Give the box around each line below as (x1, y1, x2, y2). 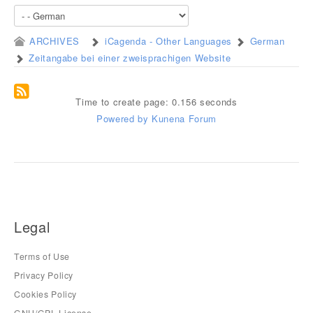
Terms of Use (14, 250, 70, 263)
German (249, 34, 285, 48)
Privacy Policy (14, 269, 74, 282)
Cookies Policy (14, 288, 78, 301)
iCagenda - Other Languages (105, 34, 232, 48)
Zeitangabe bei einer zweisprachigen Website (29, 51, 231, 64)
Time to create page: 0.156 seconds (75, 95, 238, 108)
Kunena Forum (152, 112, 217, 125)
